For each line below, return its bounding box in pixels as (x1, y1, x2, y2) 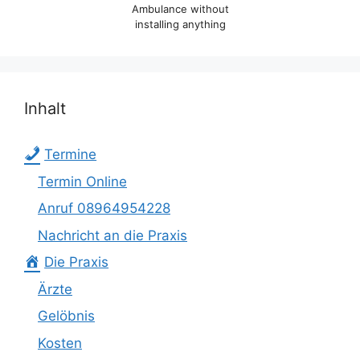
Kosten (38, 334, 82, 351)
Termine (44, 146, 97, 163)
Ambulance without (131, 2, 229, 16)
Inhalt (24, 99, 66, 119)
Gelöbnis (38, 308, 95, 325)
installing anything (134, 18, 226, 31)
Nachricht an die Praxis (38, 227, 187, 243)
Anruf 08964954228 (38, 200, 170, 217)
